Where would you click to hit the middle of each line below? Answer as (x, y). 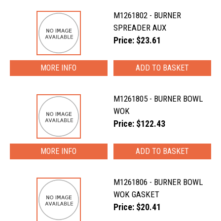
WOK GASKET (137, 194)
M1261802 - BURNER (147, 15)
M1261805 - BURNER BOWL (158, 99)
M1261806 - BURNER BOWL (158, 182)
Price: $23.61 (137, 40)
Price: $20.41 (137, 207)
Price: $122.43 (140, 124)
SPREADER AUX (140, 28)
